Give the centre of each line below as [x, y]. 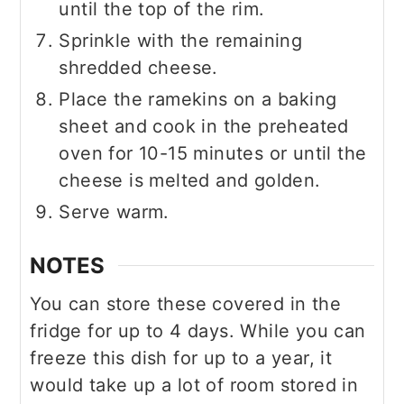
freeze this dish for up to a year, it [181, 358]
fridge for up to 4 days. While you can [198, 331]
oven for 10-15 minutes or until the [213, 154]
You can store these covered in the [185, 304]
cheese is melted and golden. [190, 181]
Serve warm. [114, 212]
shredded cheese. [138, 68]
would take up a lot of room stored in [194, 386]
